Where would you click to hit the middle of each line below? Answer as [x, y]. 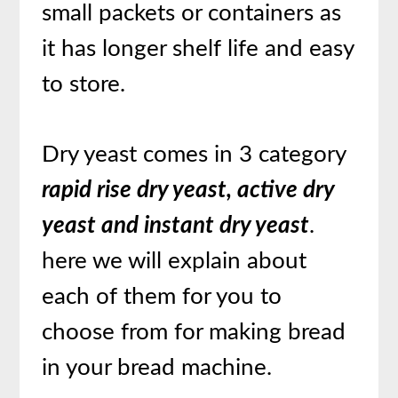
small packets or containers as [192, 14]
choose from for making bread [194, 333]
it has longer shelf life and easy [198, 49]
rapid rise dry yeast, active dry [188, 191]
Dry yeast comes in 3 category [194, 155]
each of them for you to [162, 297]
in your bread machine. [157, 368]
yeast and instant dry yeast [176, 226]
